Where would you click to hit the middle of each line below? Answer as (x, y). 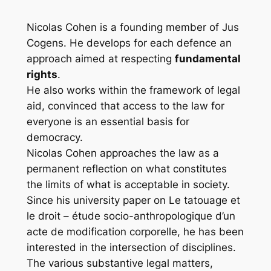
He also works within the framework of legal (133, 90)
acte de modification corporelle (102, 231)
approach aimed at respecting (100, 58)
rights (42, 74)
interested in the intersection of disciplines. (131, 247)
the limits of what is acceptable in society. (128, 184)
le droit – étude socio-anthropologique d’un (131, 216)
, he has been (210, 231)
